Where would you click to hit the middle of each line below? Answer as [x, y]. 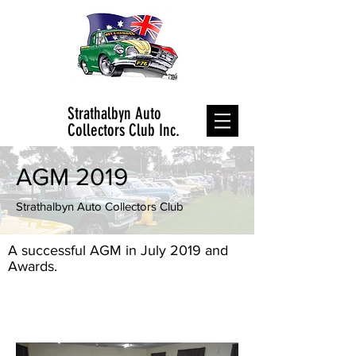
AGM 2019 [72, 176]
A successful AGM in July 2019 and [118, 250]
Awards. [33, 266]
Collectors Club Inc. [124, 130]
